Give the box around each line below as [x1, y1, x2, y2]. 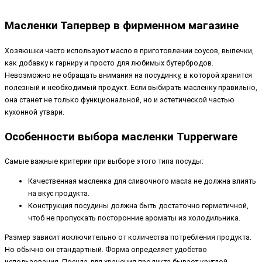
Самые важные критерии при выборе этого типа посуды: [5, 157, 204, 166]
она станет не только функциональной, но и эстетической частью [5, 95, 235, 104]
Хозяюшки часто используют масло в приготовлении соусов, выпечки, [5, 46, 254, 55]
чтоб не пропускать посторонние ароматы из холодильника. [28, 213, 240, 222]
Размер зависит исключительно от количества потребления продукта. [5, 233, 251, 242]
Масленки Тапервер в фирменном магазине [5, 19, 239, 33]
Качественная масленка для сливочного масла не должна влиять [28, 176, 256, 185]
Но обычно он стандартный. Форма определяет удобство [5, 245, 207, 254]
